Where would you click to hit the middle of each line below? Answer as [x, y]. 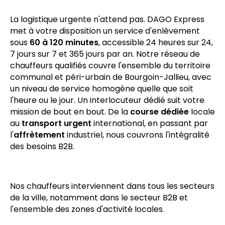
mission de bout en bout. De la [70, 157]
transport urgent [57, 169]
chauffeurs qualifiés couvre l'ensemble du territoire [110, 111]
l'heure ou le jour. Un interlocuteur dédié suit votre [107, 146]
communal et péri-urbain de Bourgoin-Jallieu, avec [111, 123]
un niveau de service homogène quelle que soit [102, 134]
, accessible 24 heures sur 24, [156, 88]
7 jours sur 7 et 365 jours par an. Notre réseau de [105, 99]
